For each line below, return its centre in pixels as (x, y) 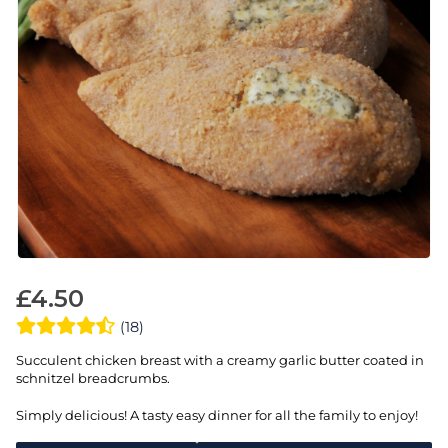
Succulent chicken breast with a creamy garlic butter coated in (220, 360)
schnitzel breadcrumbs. (93, 378)
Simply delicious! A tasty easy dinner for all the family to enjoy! (217, 414)
